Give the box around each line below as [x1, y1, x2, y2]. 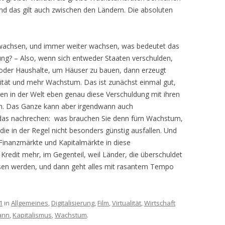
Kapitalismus [13, 210, 52, 219]
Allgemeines [11, 198, 48, 207]
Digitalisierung [51, 198, 94, 207]
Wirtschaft [144, 198, 175, 207]
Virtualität [112, 198, 141, 207]
